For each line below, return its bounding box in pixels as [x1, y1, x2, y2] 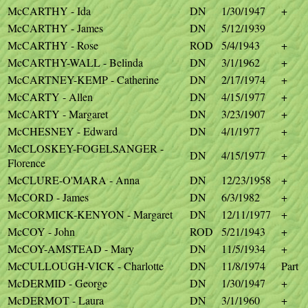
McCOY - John [8, 224, 75, 239]
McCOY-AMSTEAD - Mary [8, 241, 134, 256]
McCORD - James [8, 190, 89, 204]
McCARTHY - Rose [8, 38, 98, 52]
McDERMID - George [8, 276, 107, 290]
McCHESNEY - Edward [8, 124, 118, 138]
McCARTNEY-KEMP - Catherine [8, 72, 159, 87]
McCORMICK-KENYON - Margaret [8, 207, 173, 221]
